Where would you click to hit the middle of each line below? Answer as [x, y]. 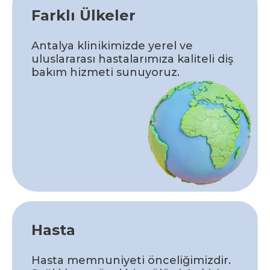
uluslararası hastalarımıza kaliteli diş [132, 59]
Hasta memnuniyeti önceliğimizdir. [131, 260]
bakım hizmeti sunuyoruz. [105, 72]
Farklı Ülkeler [83, 15]
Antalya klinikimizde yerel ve [112, 46]
